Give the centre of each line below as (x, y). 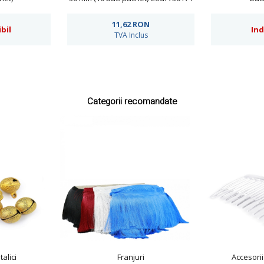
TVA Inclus (131, 35)
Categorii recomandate (132, 101)
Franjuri (131, 257)
